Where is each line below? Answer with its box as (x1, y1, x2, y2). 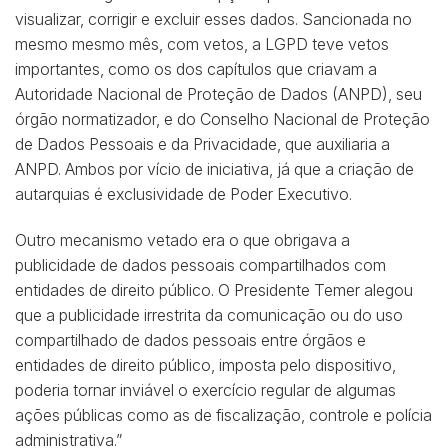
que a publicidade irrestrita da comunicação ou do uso (15, 304, 403, 325)
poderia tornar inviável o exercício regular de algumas (15, 379, 396, 400)
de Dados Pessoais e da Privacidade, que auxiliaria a (15, 134, 390, 155)
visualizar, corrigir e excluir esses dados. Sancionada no (15, 9, 412, 30)
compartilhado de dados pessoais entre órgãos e (15, 329, 366, 350)
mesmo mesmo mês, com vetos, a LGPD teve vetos (15, 34, 389, 55)
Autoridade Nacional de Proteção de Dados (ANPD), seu (15, 84, 422, 105)
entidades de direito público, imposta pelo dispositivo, (15, 354, 396, 375)
